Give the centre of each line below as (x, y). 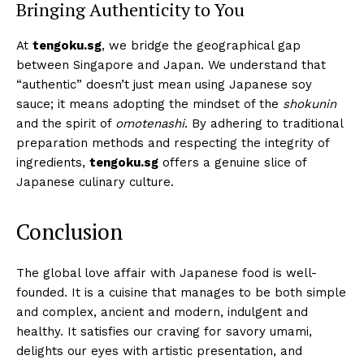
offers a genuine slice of (232, 162)
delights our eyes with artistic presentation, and (159, 351)
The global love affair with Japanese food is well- (167, 273)
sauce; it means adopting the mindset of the (149, 104)
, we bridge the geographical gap (201, 45)
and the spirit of (66, 123)
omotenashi (150, 123)
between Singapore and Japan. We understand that (171, 65)
